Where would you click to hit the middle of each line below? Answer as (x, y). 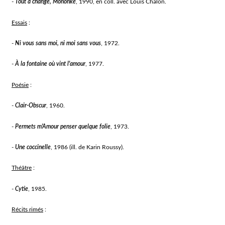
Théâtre (22, 168)
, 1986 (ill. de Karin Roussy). (88, 147)
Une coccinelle (33, 147)
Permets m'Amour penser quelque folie (63, 126)
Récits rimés (28, 210)
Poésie (20, 85)
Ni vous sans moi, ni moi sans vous (58, 43)
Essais (20, 22)
